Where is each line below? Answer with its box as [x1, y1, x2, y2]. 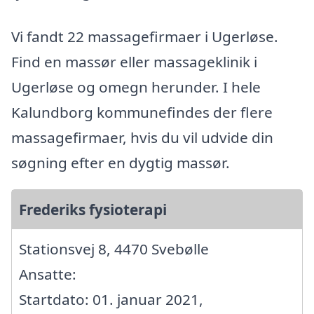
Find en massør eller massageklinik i [11, 52, 257, 72]
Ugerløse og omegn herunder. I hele [11, 77, 261, 97]
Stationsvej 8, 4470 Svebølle [19, 239, 209, 259]
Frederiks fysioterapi [19, 200, 167, 220]
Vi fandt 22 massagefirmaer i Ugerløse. [11, 27, 278, 47]
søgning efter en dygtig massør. [11, 153, 230, 173]
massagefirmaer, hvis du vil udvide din [11, 128, 273, 148]
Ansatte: [19, 264, 76, 285]
